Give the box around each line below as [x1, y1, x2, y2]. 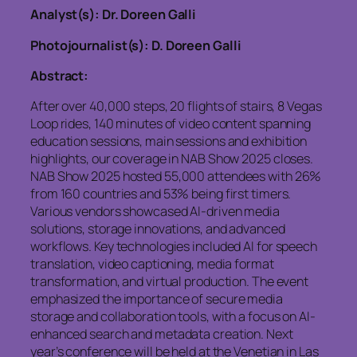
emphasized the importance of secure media [30, 290, 283, 308]
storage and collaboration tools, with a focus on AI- [30, 308, 316, 326]
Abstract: [30, 66, 89, 84]
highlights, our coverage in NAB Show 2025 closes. [30, 150, 314, 168]
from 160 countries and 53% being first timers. [30, 185, 292, 203]
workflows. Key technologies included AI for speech [30, 237, 317, 256]
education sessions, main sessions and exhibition [30, 132, 308, 151]
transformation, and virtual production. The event [30, 273, 309, 291]
